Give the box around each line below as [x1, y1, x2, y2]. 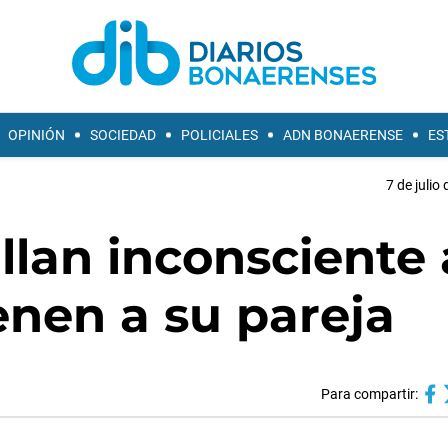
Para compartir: [320, 386, 418, 402]
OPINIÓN [8, 127, 65, 143]
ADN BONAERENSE [283, 127, 403, 143]
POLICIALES [181, 127, 258, 143]
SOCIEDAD [90, 127, 156, 143]
